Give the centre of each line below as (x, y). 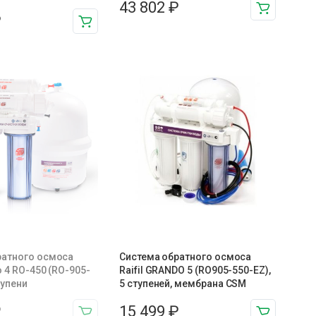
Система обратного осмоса (186, 257)
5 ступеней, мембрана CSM (183, 284)
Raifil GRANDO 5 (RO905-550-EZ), (195, 271)
